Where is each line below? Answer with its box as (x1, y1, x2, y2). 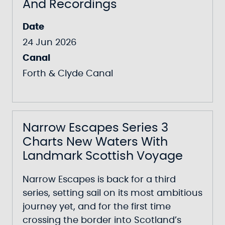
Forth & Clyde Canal (23, 69, 113, 78)
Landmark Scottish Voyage (23, 150, 183, 162)
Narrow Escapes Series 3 (23, 122, 168, 134)
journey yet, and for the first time (23, 202, 171, 211)
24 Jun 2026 (23, 38, 76, 47)
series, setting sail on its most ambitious (23, 189, 202, 198)
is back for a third (97, 175, 176, 184)
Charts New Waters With (23, 136, 168, 148)
